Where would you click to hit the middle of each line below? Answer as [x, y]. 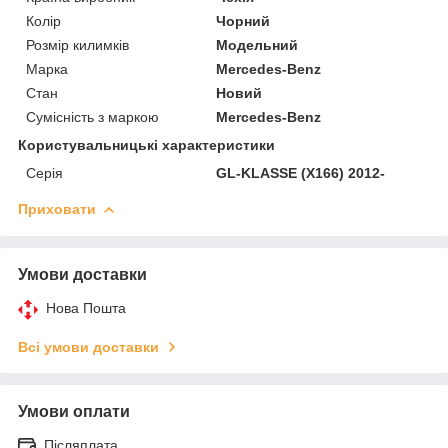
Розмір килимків [77, 44]
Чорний [243, 20]
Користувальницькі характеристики [146, 144]
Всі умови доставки [88, 346]
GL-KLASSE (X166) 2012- [301, 172]
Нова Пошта [86, 307]
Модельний [257, 44]
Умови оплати [74, 411]
